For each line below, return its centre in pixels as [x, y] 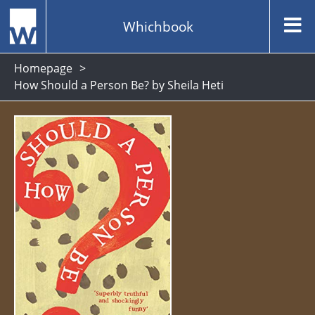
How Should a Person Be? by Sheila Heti [119, 85]
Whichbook [158, 26]
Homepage [43, 68]
